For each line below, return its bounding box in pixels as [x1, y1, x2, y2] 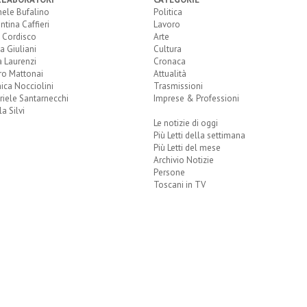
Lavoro [153, 19, 180, 30]
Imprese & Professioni [153, 93, 239, 104]
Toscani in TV [153, 179, 206, 191]
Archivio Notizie [153, 154, 214, 166]
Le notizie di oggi [153, 117, 218, 129]
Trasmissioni [153, 80, 203, 92]
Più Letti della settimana [153, 130, 245, 141]
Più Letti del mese [153, 142, 221, 153]
